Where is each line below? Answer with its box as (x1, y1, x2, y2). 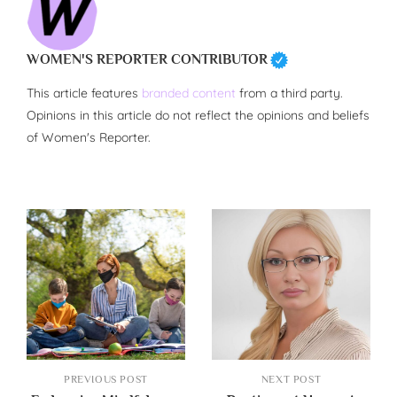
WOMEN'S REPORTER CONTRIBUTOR (27, 51, 268, 68)
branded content (142, 85, 236, 102)
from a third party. (236, 85, 343, 102)
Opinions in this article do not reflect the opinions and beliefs (27, 107, 370, 124)
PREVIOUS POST (64, 373, 148, 386)
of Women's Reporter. (27, 129, 151, 146)
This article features (27, 85, 142, 102)
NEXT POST (261, 373, 322, 386)
